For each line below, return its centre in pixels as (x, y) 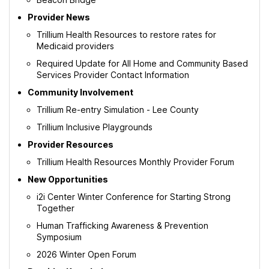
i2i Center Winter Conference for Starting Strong (134, 197)
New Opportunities (68, 179)
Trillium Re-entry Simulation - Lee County (118, 110)
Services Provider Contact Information (113, 75)
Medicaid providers (75, 46)
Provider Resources (71, 144)
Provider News (59, 17)
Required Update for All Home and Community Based (142, 63)
